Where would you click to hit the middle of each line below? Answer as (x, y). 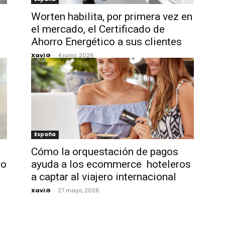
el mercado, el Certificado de (98, 29)
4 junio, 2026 (76, 55)
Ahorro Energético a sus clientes (106, 42)
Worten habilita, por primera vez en (112, 17)
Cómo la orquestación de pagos (105, 152)
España (45, 134)
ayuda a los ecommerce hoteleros (111, 164)
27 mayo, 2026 (79, 190)
